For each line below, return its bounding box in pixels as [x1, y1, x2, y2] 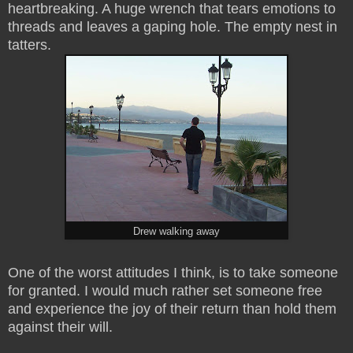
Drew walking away [133, 226, 220, 238]
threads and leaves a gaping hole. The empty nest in [8, 19, 337, 35]
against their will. [8, 319, 113, 336]
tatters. [8, 37, 55, 54]
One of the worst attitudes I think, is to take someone [8, 265, 338, 281]
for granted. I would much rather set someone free [8, 283, 322, 299]
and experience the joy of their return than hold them [8, 301, 336, 318]
